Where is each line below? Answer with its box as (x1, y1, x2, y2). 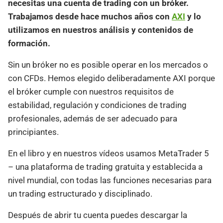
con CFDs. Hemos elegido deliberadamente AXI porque (8, 73, 215, 83)
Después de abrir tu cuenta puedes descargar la (8, 210, 187, 220)
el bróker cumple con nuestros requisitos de (8, 87, 174, 97)
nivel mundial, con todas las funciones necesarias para (8, 175, 212, 185)
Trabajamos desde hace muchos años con (8, 11, 172, 21)
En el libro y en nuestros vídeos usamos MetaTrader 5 (8, 148, 209, 158)
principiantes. (8, 127, 59, 137)
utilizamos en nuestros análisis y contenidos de (8, 25, 193, 35)
